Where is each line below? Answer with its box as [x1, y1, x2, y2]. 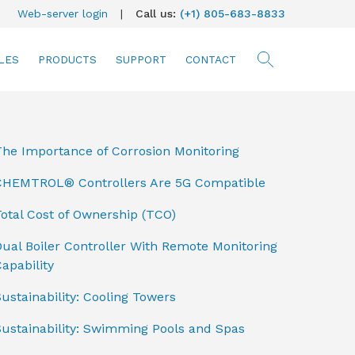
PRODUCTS [38, 53, 97, 66]
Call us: [136, 7, 180, 20]
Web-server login [17, 7, 108, 20]
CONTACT [185, 53, 237, 66]
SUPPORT [116, 53, 167, 66]
